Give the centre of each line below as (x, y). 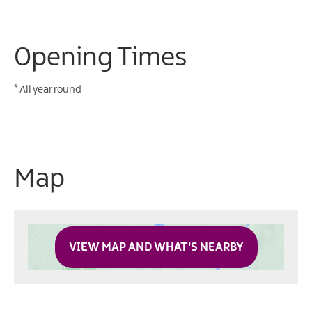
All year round (50, 89)
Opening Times (100, 58)
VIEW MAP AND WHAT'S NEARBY (156, 247)
